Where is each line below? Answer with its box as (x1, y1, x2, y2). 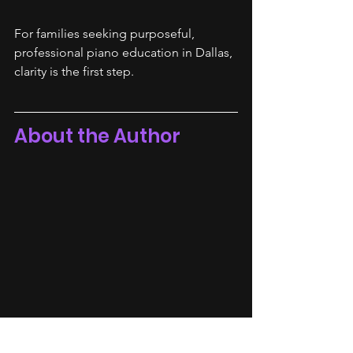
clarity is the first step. (14, 64, 134, 79)
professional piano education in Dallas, (14, 45, 236, 60)
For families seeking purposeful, (14, 26, 198, 41)
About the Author (14, 123, 180, 149)
